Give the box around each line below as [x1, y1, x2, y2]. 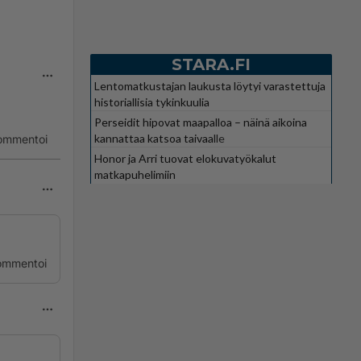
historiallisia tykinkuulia [94, 94, 210, 109]
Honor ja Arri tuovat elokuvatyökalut [94, 151, 276, 165]
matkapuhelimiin [94, 167, 176, 181]
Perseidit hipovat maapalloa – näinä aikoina [94, 114, 307, 129]
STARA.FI [172, 54, 251, 74]
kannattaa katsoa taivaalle [94, 131, 225, 145]
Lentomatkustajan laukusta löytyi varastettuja [94, 78, 326, 93]
